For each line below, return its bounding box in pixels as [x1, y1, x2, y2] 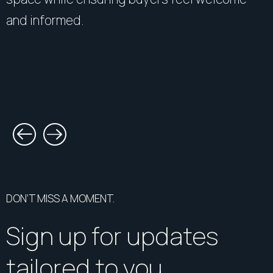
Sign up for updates [6, 219, 218, 253]
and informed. [6, 12, 84, 29]
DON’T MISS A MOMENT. [6, 191, 115, 206]
